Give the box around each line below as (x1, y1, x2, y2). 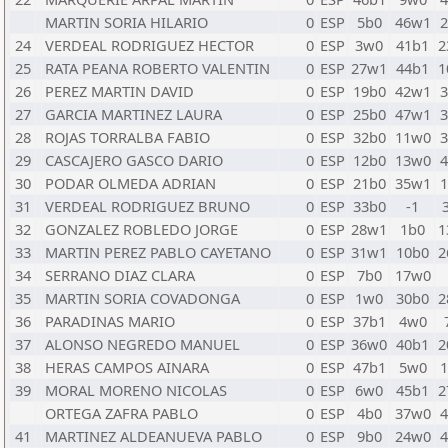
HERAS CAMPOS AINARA (45, 357, 209, 377)
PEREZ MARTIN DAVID (45, 81, 194, 101)
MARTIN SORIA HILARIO (45, 12, 208, 32)
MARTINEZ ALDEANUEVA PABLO (45, 426, 262, 446)
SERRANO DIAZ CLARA (45, 265, 195, 285)
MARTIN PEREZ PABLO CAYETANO (45, 242, 271, 262)
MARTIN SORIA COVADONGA (45, 288, 240, 308)
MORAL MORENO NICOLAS (45, 380, 227, 400)
